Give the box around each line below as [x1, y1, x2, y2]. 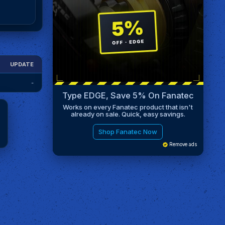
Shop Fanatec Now [98, 127, 158, 136]
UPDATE [10, 60, 34, 68]
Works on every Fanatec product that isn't [63, 102, 193, 111]
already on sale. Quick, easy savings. [70, 109, 185, 118]
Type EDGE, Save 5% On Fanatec [62, 90, 194, 101]
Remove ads [167, 142, 197, 148]
